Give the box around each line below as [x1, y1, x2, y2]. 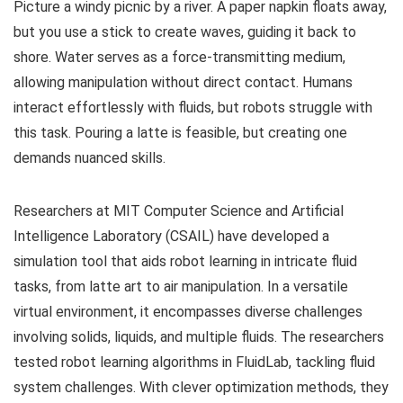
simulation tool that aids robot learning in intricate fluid [13, 253, 357, 271]
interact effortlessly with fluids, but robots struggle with [13, 99, 372, 117]
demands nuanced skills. [13, 149, 166, 167]
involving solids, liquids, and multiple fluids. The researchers [13, 328, 384, 346]
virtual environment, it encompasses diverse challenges [13, 303, 363, 321]
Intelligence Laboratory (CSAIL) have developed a [13, 228, 329, 246]
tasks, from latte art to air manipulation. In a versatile [13, 278, 348, 296]
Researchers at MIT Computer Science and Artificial [13, 202, 344, 220]
